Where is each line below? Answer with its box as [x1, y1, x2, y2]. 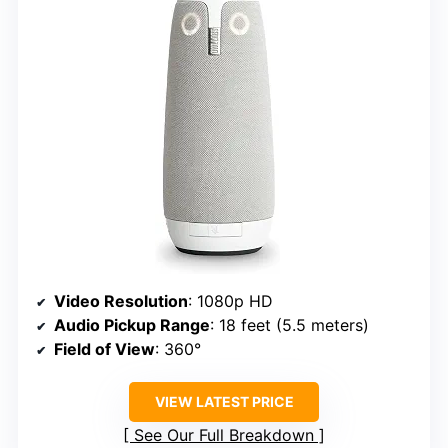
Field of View [54, 339, 155, 360]
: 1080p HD [188, 291, 273, 312]
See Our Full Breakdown [134, 425, 314, 446]
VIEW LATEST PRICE [154, 393, 294, 411]
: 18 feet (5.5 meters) [210, 315, 369, 336]
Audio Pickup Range [54, 315, 210, 336]
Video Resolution [54, 291, 188, 312]
